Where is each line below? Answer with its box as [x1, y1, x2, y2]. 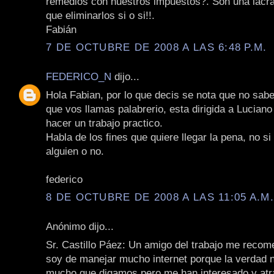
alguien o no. [46, 144, 104, 157]
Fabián [46, 23, 76, 35]
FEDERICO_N [46, 70, 111, 83]
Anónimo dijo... [46, 220, 114, 233]
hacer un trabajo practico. [46, 116, 163, 129]
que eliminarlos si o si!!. [46, 9, 155, 21]
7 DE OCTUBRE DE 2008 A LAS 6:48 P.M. [46, 41, 267, 54]
